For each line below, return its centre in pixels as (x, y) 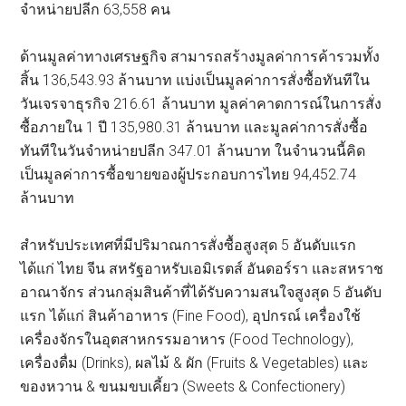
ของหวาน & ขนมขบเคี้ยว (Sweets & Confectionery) (183, 387)
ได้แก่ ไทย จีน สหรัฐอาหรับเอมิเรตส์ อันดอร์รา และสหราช (202, 269)
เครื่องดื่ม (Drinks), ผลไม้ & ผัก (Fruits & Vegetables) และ (195, 363)
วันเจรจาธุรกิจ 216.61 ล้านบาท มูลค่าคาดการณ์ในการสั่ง (201, 104)
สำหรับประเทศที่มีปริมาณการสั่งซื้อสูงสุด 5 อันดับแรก (188, 246)
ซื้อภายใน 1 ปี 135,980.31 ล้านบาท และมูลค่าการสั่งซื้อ (194, 128)
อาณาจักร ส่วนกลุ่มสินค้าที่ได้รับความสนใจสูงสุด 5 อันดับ (201, 293)
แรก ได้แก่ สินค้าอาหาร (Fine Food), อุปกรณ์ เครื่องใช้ (191, 316)
